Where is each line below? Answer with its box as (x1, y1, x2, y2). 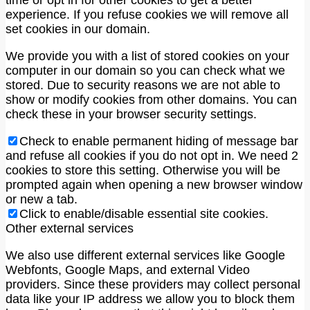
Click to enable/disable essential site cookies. (19, 207, 268, 221)
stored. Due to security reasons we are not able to (6, 78, 280, 93)
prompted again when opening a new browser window (6, 178, 302, 192)
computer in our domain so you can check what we (6, 64, 285, 78)
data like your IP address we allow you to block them (6, 292, 295, 307)
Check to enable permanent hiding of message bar (19, 134, 298, 149)
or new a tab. (6, 192, 77, 207)
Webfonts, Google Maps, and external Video (6, 263, 250, 277)
